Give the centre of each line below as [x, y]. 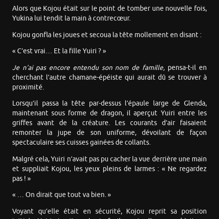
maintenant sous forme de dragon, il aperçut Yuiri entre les [109, 113]
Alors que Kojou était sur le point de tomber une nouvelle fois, [109, 9]
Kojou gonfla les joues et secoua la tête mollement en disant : [107, 35]
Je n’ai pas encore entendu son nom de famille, [89, 67]
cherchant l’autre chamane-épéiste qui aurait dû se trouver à [109, 77]
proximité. [28, 87]
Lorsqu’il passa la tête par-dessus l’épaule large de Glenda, [109, 104]
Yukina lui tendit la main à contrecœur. [71, 19]
